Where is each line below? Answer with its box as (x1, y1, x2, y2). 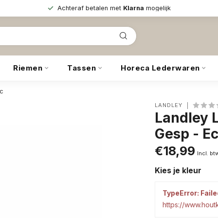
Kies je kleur (155, 166, 202, 175)
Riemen (13, 63, 42, 73)
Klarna (123, 4, 144, 12)
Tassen (67, 63, 96, 73)
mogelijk (144, 4, 171, 12)
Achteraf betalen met (57, 4, 123, 12)
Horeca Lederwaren (121, 63, 200, 73)
